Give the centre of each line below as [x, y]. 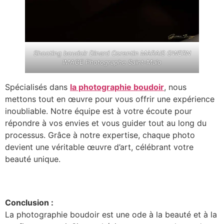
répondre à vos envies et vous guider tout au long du [106, 123]
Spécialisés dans [37, 87]
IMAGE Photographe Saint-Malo [112, 62]
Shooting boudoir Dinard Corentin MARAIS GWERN [112, 53]
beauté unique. [33, 159]
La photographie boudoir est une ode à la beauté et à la [111, 214]
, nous [175, 87]
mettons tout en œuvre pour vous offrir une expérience [110, 99]
